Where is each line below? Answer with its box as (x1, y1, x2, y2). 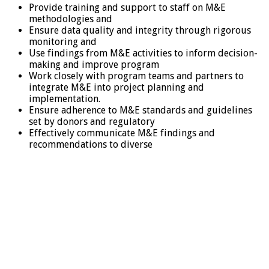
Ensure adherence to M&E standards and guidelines (29, 104, 252, 116)
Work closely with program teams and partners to (29, 70, 244, 82)
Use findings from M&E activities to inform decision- (29, 47, 258, 59)
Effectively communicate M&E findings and (29, 127, 215, 139)
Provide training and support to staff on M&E (29, 2, 226, 14)
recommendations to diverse (29, 139, 153, 151)
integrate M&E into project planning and (29, 82, 204, 94)
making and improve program (29, 59, 159, 71)
